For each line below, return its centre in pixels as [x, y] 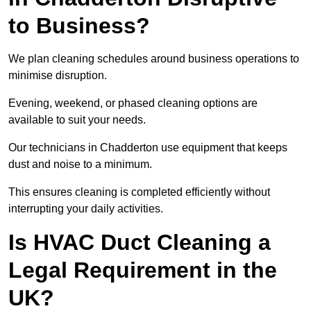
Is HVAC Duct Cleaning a [140, 243]
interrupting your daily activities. [86, 209]
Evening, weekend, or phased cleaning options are [133, 103]
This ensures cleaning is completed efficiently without [139, 192]
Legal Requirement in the [143, 270]
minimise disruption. [58, 76]
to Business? [79, 26]
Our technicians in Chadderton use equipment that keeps [148, 148]
